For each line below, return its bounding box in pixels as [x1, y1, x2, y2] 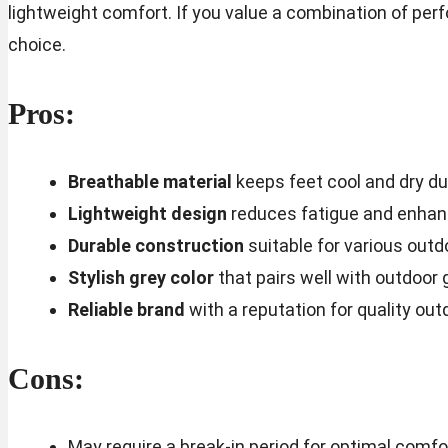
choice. [8, 33, 66, 55]
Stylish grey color [67, 266, 214, 288]
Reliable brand [67, 298, 185, 320]
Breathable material [67, 170, 232, 192]
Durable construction [67, 234, 244, 256]
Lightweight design [67, 202, 227, 224]
